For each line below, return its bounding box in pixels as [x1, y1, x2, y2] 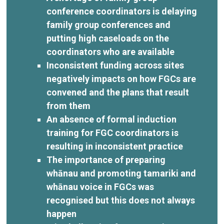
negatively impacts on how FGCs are [46, 73, 196, 84]
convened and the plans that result [46, 86, 189, 97]
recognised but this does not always [46, 194, 195, 205]
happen [46, 208, 77, 219]
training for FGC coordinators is [46, 127, 179, 138]
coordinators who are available [46, 46, 175, 57]
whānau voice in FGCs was [46, 181, 154, 192]
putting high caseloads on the [46, 32, 169, 43]
